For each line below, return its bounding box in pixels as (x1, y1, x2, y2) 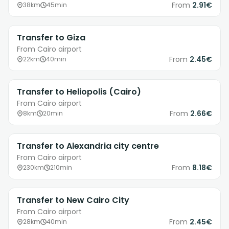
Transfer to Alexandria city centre (17, 140, 159, 152)
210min (50, 163, 72, 172)
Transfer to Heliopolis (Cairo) (17, 86, 141, 98)
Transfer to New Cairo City (17, 194, 129, 207)
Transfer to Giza (17, 32, 85, 44)
